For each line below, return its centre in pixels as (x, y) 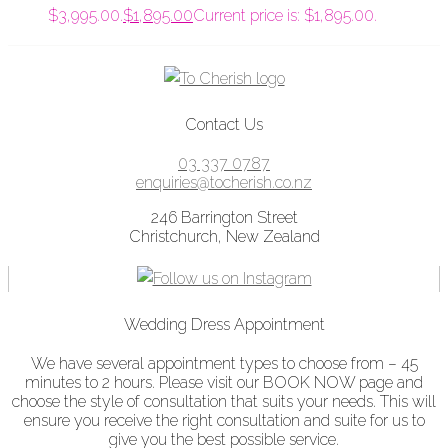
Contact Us (224, 124)
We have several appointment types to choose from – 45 (224, 363)
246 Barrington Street (224, 217)
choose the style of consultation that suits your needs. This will (224, 401)
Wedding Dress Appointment (224, 324)
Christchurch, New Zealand (224, 236)
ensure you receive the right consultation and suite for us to (224, 420)
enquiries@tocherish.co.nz (224, 182)
